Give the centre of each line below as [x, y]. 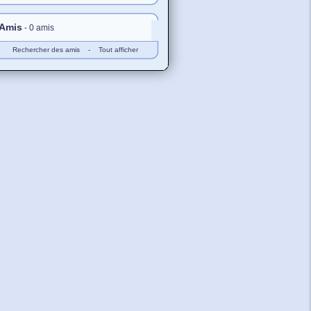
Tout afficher [118, 50]
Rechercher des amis [46, 50]
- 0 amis [38, 28]
